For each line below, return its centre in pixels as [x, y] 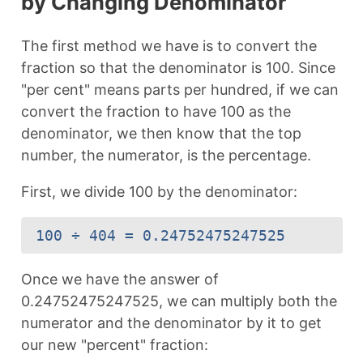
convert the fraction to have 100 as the [156, 111]
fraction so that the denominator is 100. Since [178, 67]
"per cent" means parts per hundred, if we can [179, 89]
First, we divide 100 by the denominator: [159, 191]
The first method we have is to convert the [169, 45]
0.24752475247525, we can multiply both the [179, 301]
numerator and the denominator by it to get [171, 322]
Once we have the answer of [120, 279]
